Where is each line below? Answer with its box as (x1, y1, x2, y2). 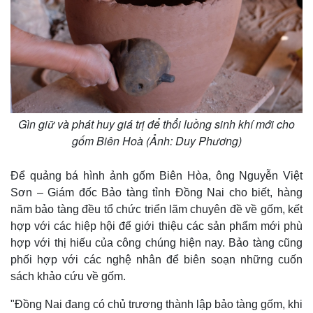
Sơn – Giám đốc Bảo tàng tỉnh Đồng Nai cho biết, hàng (10, 187, 303, 199)
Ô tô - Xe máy (165, 20, 228, 32)
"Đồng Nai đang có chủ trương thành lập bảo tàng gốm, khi (10, 298, 303, 311)
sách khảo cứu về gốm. (10, 270, 126, 283)
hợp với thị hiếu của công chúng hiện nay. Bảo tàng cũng (10, 237, 303, 249)
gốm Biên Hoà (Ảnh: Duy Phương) (71, 133, 242, 150)
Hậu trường (15, 97, 66, 109)
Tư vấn (169, 68, 201, 80)
